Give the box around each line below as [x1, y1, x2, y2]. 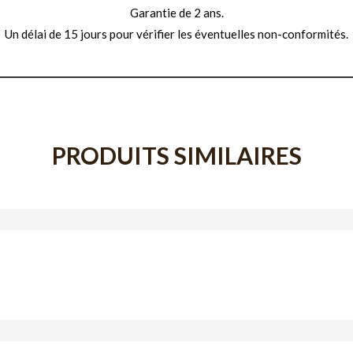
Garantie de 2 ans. [129, 5, 224, 20]
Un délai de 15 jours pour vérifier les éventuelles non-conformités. [5, 26, 348, 41]
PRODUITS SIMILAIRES [51, 140, 302, 169]
